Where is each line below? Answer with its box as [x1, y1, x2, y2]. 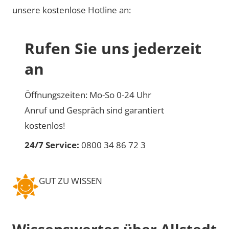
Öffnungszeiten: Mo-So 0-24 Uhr [25, 88, 151, 101]
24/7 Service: [25, 139, 79, 151]
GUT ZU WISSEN [39, 174, 102, 187]
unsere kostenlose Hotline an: [12, 4, 131, 16]
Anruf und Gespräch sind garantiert [25, 104, 164, 116]
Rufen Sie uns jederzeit [25, 37, 201, 59]
